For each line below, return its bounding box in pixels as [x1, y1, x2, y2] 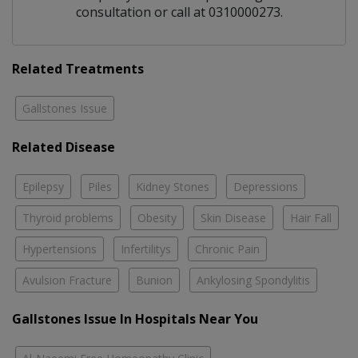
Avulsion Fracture [22, 272, 112, 288]
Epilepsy [22, 178, 64, 194]
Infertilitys [121, 241, 171, 257]
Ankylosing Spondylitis [197, 272, 310, 288]
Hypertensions [22, 241, 97, 257]
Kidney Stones [136, 178, 209, 194]
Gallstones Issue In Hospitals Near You [12, 309, 258, 328]
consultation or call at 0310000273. [75, 2, 283, 21]
